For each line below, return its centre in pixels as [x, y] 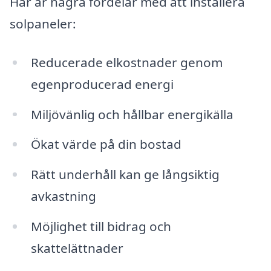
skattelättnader [77, 248]
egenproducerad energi [102, 84]
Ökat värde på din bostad [106, 144]
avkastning [63, 196]
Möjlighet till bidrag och [101, 227]
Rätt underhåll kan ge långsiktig [125, 175]
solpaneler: [43, 23]
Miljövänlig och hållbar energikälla [132, 114]
